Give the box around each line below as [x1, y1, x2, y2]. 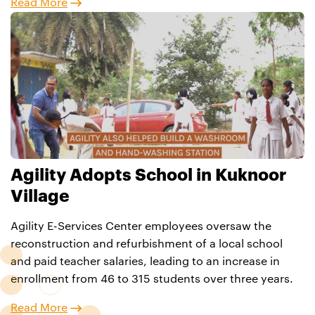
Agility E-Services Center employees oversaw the [11, 221, 271, 233]
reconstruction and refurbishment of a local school [11, 238, 283, 250]
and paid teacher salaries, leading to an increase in [11, 256, 280, 268]
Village [11, 188, 70, 205]
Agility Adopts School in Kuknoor [11, 167, 286, 184]
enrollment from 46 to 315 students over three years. [11, 274, 293, 285]
